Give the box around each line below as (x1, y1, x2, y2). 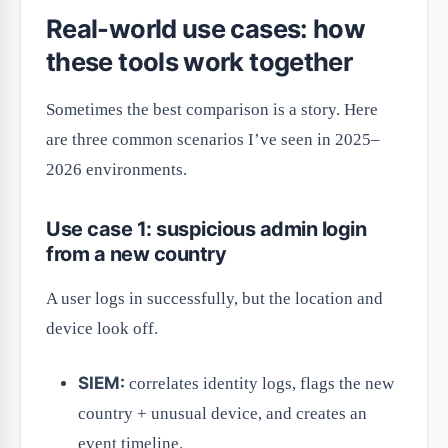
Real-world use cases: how (46, 13, 366, 45)
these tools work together (46, 46, 353, 78)
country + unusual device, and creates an (78, 404, 367, 424)
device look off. (46, 319, 158, 339)
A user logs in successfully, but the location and (46, 289, 383, 309)
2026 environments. (46, 160, 187, 180)
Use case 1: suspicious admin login (46, 217, 367, 242)
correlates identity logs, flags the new (125, 374, 394, 394)
